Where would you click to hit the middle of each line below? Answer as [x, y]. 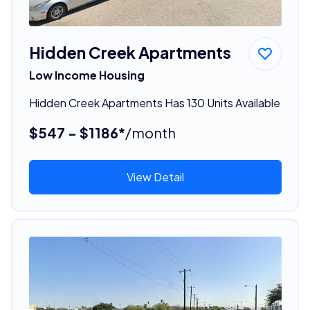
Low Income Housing [86, 75]
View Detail [155, 176]
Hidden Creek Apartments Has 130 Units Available [154, 102]
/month [150, 132]
